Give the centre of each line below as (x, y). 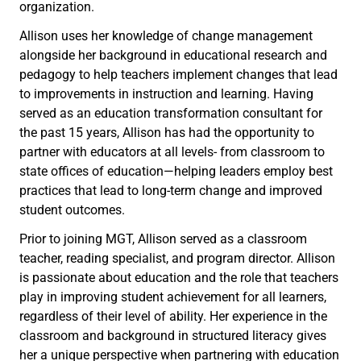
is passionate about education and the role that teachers (179, 278)
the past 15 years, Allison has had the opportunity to (167, 133)
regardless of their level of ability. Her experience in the (173, 317)
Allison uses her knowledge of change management (166, 36)
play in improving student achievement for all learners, (173, 297)
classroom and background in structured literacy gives (173, 336)
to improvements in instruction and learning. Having (166, 94)
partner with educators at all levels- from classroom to (172, 152)
